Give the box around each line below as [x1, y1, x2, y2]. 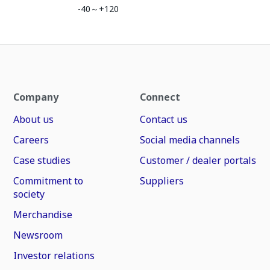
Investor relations [13, 249, 95, 262]
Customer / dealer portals [139, 154, 256, 167]
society [13, 187, 45, 201]
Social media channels [139, 133, 240, 146]
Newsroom [13, 228, 63, 242]
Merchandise [13, 208, 73, 221]
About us [13, 113, 54, 126]
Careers [13, 133, 49, 146]
